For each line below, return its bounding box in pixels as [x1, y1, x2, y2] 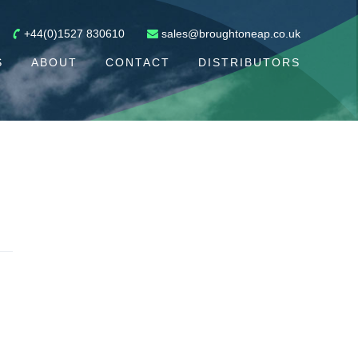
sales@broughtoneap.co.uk [161, 27, 300, 40]
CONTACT [105, 56, 170, 69]
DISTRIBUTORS [198, 56, 300, 69]
